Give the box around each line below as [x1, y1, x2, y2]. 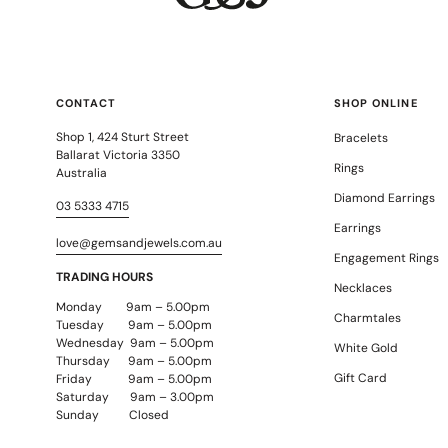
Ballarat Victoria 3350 [55, 146, 180, 163]
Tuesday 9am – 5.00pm [55, 316, 212, 333]
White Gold [333, 339, 398, 356]
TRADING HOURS [55, 268, 153, 285]
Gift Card [333, 369, 387, 386]
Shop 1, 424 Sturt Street [55, 128, 189, 145]
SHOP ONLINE [333, 95, 418, 110]
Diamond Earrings [333, 189, 435, 206]
